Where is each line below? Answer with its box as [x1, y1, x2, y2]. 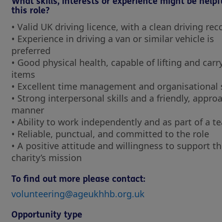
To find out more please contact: [11, 173, 145, 184]
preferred [11, 45, 53, 56]
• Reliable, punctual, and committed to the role [11, 128, 212, 140]
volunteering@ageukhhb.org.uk [11, 188, 145, 200]
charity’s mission [11, 152, 82, 164]
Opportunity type [11, 209, 82, 220]
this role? [11, 5, 50, 16]
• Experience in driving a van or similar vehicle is [11, 33, 214, 45]
